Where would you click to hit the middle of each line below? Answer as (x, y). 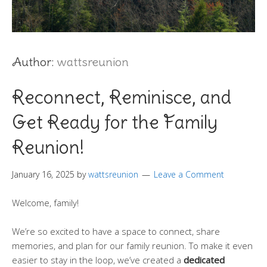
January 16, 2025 (43, 174)
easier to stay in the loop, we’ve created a (98, 260)
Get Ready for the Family (115, 122)
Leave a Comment (189, 174)
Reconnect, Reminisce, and (122, 97)
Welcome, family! (45, 203)
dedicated (204, 260)
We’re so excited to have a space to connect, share (116, 231)
